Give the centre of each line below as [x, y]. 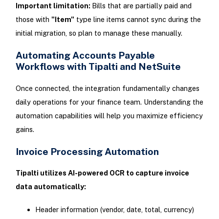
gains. [25, 129]
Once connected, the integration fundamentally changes [107, 88]
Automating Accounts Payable [85, 55]
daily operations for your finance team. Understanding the [109, 102]
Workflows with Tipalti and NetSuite [98, 66]
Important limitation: [54, 6]
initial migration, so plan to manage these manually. [99, 33]
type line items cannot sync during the [137, 20]
